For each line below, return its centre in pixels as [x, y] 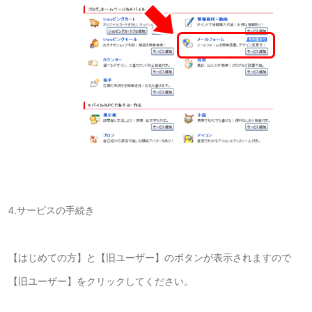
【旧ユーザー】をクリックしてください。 [101, 281]
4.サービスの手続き [52, 210]
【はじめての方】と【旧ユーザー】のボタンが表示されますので [150, 257]
